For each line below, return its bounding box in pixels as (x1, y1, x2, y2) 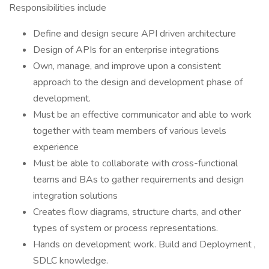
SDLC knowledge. (33, 254, 108, 267)
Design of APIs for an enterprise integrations (33, 43, 219, 56)
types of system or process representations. (33, 222, 218, 235)
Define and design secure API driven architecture (33, 27, 236, 40)
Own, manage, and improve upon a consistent (33, 59, 221, 73)
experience (33, 141, 79, 154)
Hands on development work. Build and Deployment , (33, 238, 256, 251)
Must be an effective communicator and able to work (33, 108, 252, 121)
